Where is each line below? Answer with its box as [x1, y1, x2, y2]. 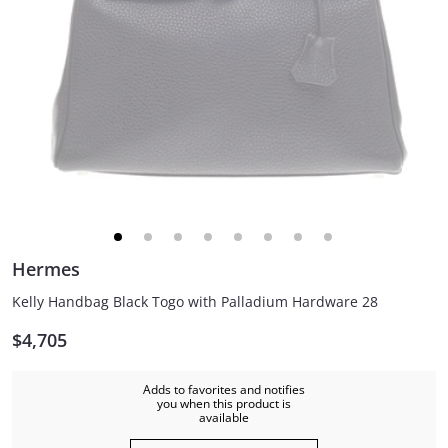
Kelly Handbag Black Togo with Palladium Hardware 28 [12, 292, 378, 311]
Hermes [12, 257, 80, 281]
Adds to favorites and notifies [143, 381, 305, 398]
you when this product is [157, 395, 291, 412]
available [199, 409, 249, 426]
